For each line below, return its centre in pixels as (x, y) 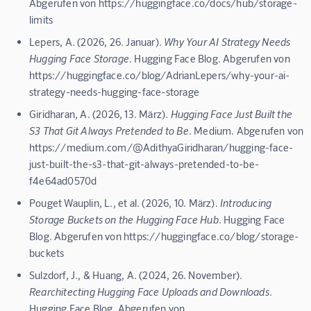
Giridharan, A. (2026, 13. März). (100, 114)
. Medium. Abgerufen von (246, 130)
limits (41, 19)
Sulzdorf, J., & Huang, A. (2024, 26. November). (136, 275)
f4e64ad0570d (63, 180)
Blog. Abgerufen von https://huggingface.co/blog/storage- (164, 236)
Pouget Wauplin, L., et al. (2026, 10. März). (125, 202)
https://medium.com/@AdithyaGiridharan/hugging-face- (161, 147)
